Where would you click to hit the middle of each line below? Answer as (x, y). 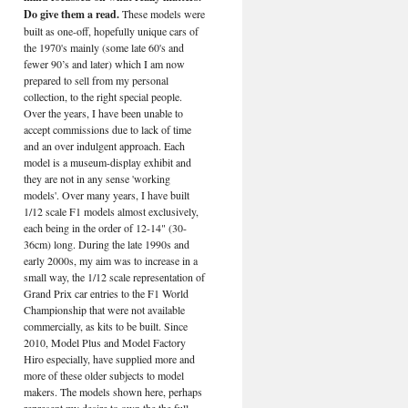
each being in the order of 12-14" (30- (105, 228)
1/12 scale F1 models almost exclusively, (111, 211)
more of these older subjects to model (104, 375)
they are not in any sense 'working (97, 178)
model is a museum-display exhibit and (107, 162)
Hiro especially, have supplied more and (109, 359)
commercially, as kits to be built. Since (106, 326)
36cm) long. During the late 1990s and (107, 244)
